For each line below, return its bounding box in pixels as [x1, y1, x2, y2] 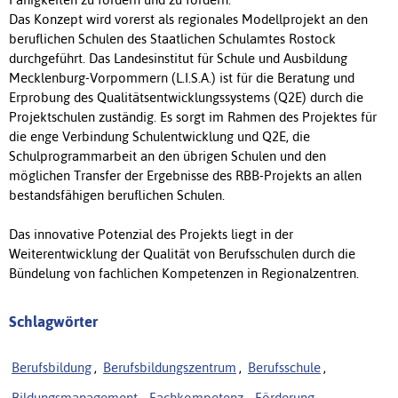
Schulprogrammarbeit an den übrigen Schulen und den [9, 148, 326, 164]
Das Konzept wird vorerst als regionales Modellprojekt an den [9, 12, 368, 28]
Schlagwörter [9, 313, 98, 331]
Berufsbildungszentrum [103, 360, 236, 376]
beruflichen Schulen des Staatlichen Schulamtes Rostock [9, 31, 336, 47]
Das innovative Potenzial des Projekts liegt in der [9, 227, 293, 243]
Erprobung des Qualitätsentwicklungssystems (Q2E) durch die [9, 90, 363, 106]
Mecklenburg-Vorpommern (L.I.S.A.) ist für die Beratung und [9, 70, 354, 86]
